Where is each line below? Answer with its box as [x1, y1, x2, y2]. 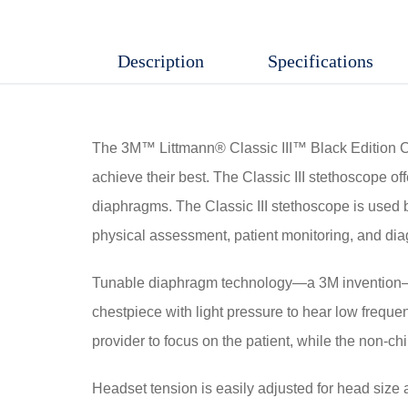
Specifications [268, 50, 374, 71]
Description [117, 50, 205, 71]
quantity [91, 66, 143, 82]
